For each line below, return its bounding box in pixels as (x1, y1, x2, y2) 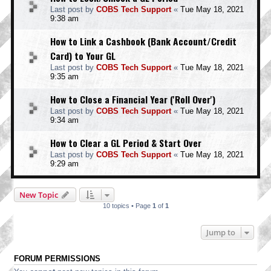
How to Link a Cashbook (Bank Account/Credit (50, 34, 237, 48)
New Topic (19, 189, 58, 200)
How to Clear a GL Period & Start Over (50, 135, 201, 150)
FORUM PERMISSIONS (14, 255, 100, 263)
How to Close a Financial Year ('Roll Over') (50, 92, 215, 106)
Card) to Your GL (50, 48, 116, 63)
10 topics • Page (102, 202, 152, 209)
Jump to (206, 227, 235, 238)
